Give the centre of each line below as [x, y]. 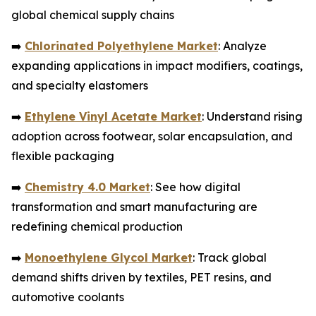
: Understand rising [252, 116]
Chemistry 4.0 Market [87, 187]
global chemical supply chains [93, 14]
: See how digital [195, 187]
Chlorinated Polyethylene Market [121, 45]
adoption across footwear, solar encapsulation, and [152, 136]
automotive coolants [68, 297]
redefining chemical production [97, 226]
